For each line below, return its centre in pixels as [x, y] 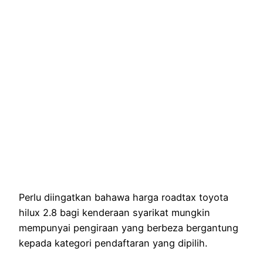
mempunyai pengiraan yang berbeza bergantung [129, 227]
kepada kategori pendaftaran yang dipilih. [113, 243]
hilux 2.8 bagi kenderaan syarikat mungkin [114, 212]
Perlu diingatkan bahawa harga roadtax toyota [124, 197]
